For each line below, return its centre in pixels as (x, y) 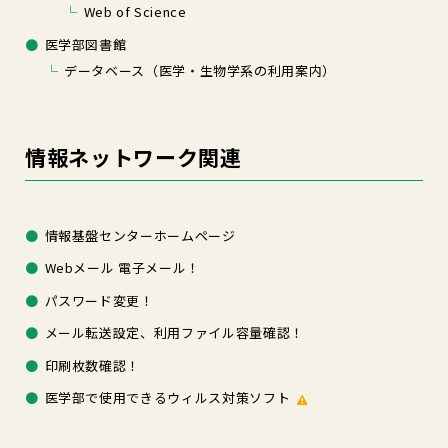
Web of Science (135, 12)
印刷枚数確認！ (92, 365)
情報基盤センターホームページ (140, 235)
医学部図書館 (85, 44)
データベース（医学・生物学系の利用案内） (200, 70)
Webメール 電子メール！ (122, 268)
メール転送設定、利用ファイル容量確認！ (174, 333)
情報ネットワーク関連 (133, 157)
